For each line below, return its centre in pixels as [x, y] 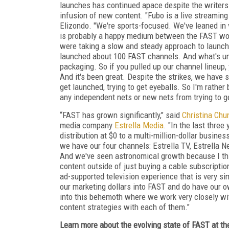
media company [87, 125]
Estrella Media [139, 125]
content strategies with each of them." [125, 207]
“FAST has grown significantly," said [121, 115]
